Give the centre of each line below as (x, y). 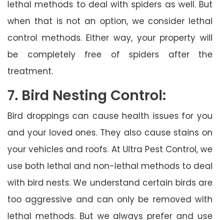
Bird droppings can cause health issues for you (110, 116)
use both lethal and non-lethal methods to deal (110, 166)
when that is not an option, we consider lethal (110, 21)
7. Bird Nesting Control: (87, 95)
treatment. (30, 71)
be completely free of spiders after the (110, 54)
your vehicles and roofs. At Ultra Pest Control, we (110, 149)
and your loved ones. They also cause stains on (110, 132)
